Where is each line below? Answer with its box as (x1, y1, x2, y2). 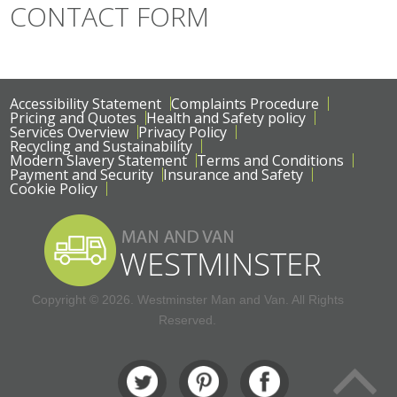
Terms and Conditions (197, 151, 345, 170)
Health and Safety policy (146, 108, 307, 128)
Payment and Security (10, 165, 154, 184)
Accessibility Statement (10, 94, 162, 113)
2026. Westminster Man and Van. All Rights (101, 292, 344, 307)
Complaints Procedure (171, 94, 320, 113)
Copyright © (31, 292, 102, 307)
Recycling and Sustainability (10, 136, 193, 156)
